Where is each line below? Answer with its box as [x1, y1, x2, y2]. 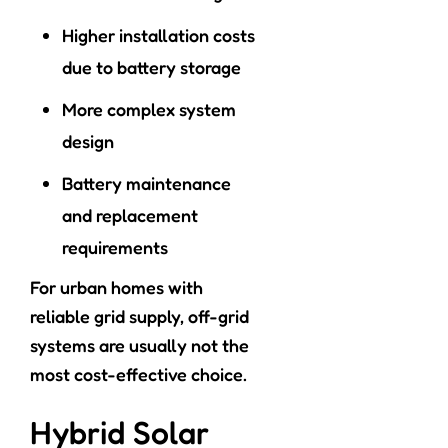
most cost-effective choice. [30, 363, 247, 386]
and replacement [62, 204, 198, 227]
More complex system [62, 98, 236, 121]
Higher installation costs [62, 24, 255, 47]
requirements [62, 236, 168, 259]
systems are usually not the [30, 334, 249, 357]
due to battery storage [62, 56, 241, 79]
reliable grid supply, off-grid [30, 305, 249, 328]
